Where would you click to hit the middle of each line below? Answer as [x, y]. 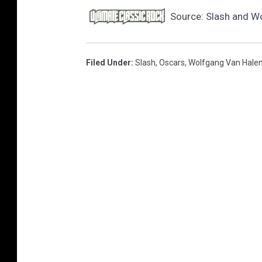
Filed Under [108, 63]
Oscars [172, 63]
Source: [187, 17]
